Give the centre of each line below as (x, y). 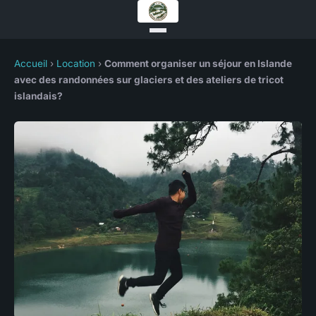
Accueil (31, 63)
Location (76, 63)
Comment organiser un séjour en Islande (198, 63)
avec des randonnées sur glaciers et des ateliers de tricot (149, 80)
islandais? (38, 96)
